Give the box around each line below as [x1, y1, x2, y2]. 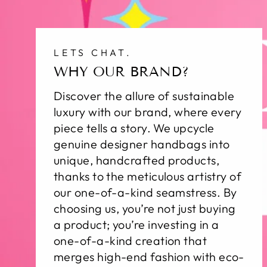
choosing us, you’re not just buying [54, 201, 236, 216]
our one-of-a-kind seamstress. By [54, 185, 237, 200]
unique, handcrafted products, [54, 153, 220, 168]
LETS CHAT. [54, 46, 132, 59]
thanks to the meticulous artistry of [54, 169, 242, 184]
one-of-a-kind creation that [54, 233, 207, 249]
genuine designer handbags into [54, 136, 230, 152]
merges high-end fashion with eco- [54, 249, 244, 265]
